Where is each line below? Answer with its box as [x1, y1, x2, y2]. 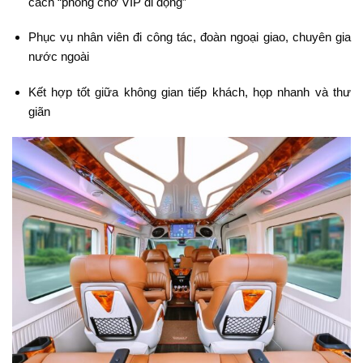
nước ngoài [28, 49, 89, 64]
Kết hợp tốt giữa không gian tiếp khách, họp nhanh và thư [28, 84, 351, 99]
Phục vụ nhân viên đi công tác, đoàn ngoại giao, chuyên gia [28, 30, 351, 45]
